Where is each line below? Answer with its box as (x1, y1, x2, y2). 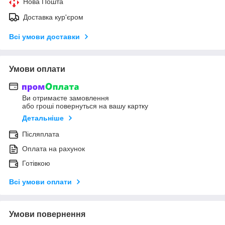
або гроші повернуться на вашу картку (22, 102, 148, 110)
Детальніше (22, 114, 64, 123)
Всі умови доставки (9, 32, 80, 41)
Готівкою (22, 159, 50, 168)
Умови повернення (9, 210, 85, 219)
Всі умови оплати (9, 178, 72, 186)
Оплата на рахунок (22, 145, 85, 153)
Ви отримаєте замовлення (22, 94, 109, 102)
